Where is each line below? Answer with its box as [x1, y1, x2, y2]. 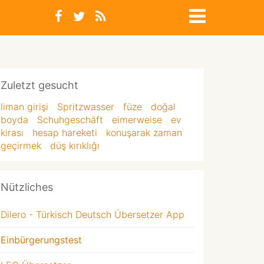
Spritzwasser [57, 101, 114, 113]
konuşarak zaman [106, 127, 182, 138]
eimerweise [112, 114, 162, 126]
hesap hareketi [32, 127, 97, 138]
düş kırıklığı [50, 140, 100, 151]
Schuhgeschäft [37, 114, 103, 126]
